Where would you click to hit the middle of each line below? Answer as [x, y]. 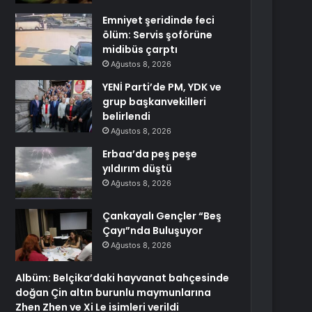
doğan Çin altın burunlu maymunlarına [114, 292]
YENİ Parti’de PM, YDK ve [162, 87]
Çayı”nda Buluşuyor [153, 231]
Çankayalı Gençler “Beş [162, 216]
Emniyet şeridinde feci [159, 20]
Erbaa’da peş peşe [150, 154]
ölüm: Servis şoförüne [158, 35]
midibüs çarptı [140, 49]
